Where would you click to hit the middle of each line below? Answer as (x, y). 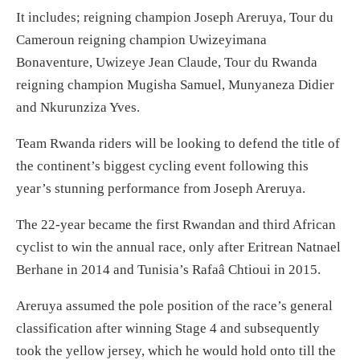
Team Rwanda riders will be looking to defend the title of (178, 144)
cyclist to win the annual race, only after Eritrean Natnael (178, 247)
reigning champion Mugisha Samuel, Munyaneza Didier (175, 85)
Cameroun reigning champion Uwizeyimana (141, 40)
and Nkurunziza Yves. (78, 108)
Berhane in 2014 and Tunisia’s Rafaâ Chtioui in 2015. (168, 270)
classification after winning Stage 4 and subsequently (168, 329)
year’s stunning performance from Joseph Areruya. (161, 189)
